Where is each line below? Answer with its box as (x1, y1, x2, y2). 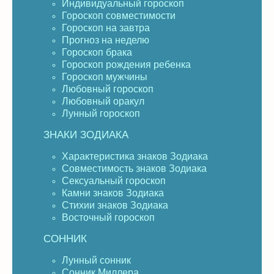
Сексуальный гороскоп (62, 176, 166, 186)
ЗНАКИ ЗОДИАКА (43, 129, 128, 141)
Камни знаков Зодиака (62, 188, 164, 198)
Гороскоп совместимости (62, 10, 176, 21)
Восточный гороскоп (62, 212, 155, 223)
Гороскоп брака (62, 47, 132, 57)
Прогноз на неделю (62, 35, 149, 45)
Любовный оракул (62, 96, 144, 106)
